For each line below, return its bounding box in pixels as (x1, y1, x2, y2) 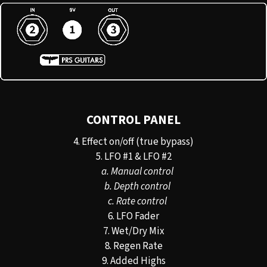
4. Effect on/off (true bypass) (73, 134, 194, 149)
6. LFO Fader (108, 209, 159, 223)
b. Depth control (104, 179, 170, 194)
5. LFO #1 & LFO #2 (95, 149, 172, 164)
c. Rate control (107, 194, 167, 209)
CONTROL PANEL (86, 111, 181, 130)
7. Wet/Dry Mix (103, 223, 164, 238)
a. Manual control (101, 164, 173, 179)
